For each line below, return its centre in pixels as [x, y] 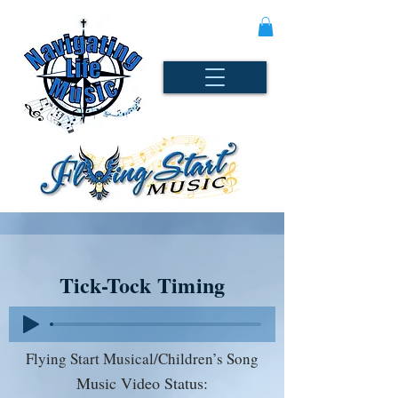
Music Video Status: [142, 382]
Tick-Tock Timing [142, 284]
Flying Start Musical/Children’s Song [142, 358]
